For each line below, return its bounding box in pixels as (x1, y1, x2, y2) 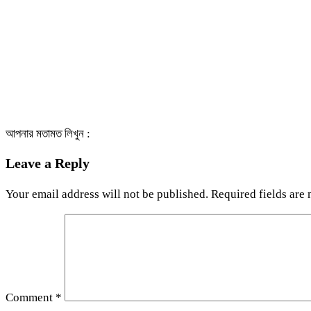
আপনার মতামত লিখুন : (6, 126, 90, 140)
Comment (6, 290, 56, 304)
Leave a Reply (6, 155, 90, 171)
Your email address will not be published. (6, 187, 208, 201)
